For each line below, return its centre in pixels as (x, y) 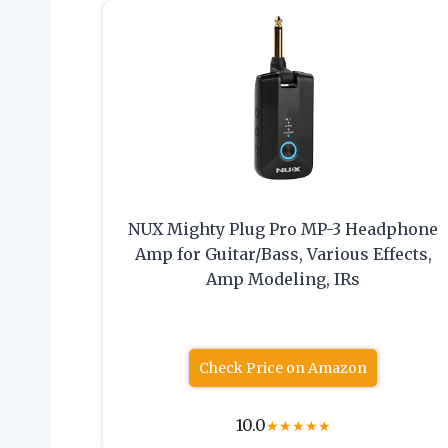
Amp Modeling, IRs (283, 279)
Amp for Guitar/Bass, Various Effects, (283, 254)
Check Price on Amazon (283, 368)
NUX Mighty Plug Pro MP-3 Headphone (283, 229)
